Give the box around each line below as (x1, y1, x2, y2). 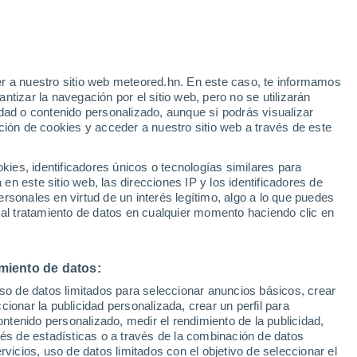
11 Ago (182, 226, 218, 238)
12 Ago (274, 226, 309, 238)
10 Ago (91, 226, 126, 238)
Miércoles (265, 206, 318, 219)
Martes (182, 206, 218, 219)
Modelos (47, 143, 94, 156)
